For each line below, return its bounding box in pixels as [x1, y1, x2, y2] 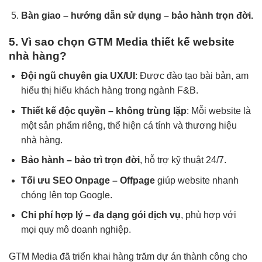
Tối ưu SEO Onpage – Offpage [20, 175, 155, 185]
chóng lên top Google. [20, 189, 112, 200]
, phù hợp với [180, 210, 236, 220]
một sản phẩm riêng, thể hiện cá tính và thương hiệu [20, 120, 237, 130]
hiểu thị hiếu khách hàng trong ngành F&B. [20, 85, 198, 96]
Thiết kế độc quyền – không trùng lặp [20, 105, 187, 116]
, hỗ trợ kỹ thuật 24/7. [139, 155, 226, 166]
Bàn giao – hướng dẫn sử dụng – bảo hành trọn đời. [20, 10, 253, 20]
